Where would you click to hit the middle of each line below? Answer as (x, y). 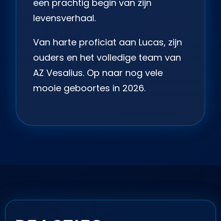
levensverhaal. (64, 18)
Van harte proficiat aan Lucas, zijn (108, 42)
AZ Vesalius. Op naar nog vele (98, 73)
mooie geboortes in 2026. (89, 88)
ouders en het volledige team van (107, 57)
